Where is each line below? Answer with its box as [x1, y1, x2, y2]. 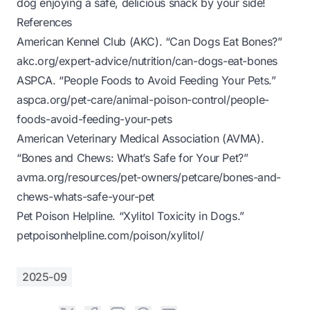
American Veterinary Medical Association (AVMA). [17, 131, 264, 145]
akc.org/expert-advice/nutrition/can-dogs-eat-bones [17, 54, 278, 68]
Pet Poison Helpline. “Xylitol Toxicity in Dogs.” [17, 209, 244, 223]
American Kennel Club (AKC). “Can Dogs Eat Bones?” [17, 35, 282, 48]
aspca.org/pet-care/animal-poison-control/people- [17, 93, 269, 107]
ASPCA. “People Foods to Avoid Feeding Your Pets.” [17, 73, 276, 87]
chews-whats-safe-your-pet [17, 190, 155, 203]
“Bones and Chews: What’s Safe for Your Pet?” [17, 151, 248, 165]
